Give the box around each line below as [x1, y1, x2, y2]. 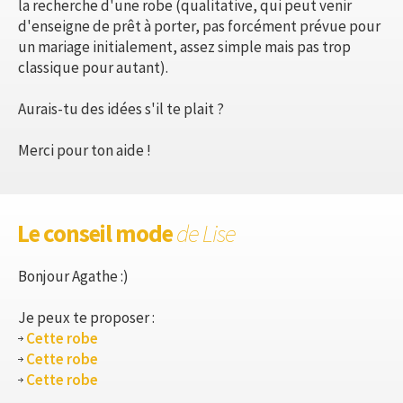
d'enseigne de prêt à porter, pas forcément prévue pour [18, 15, 381, 36]
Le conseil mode [17, 217, 176, 248]
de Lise [176, 217, 236, 248]
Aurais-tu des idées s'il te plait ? [18, 98, 224, 119]
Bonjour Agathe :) [18, 265, 129, 286]
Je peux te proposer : [18, 307, 155, 327]
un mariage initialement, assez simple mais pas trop [18, 36, 351, 57]
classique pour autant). [18, 57, 168, 77]
